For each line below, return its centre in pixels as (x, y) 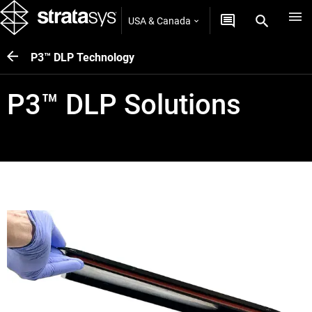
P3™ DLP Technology (83, 57)
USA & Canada (159, 21)
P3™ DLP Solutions (124, 105)
